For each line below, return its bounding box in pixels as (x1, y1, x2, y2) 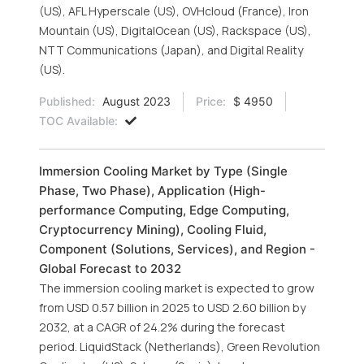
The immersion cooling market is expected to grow (39, 280, 314, 296)
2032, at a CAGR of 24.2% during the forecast (39, 319, 285, 335)
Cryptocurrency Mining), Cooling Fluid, (39, 222, 266, 237)
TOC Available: (39, 114, 118, 128)
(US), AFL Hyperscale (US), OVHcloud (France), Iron (39, 3, 309, 19)
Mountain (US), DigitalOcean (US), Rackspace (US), (39, 23, 311, 38)
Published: (39, 94, 95, 108)
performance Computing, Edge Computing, (39, 202, 289, 218)
